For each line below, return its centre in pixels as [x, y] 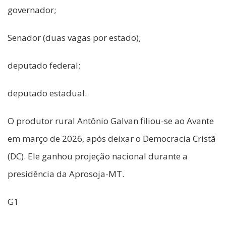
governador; [32, 10]
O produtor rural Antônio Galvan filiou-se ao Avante [111, 121]
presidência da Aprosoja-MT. [66, 174]
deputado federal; [44, 66]
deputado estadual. [47, 93]
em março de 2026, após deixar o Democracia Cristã [112, 139]
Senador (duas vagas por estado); [74, 38]
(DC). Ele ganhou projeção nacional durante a [98, 156]
